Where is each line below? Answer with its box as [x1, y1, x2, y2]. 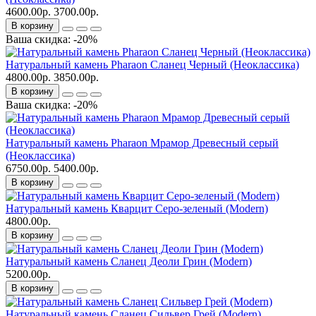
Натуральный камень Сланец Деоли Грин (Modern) [6, 255, 252, 268]
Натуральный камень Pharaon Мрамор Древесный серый [6, 137, 279, 150]
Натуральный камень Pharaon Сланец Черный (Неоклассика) [6, 59, 299, 71]
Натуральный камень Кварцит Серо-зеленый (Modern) [6, 202, 268, 215]
